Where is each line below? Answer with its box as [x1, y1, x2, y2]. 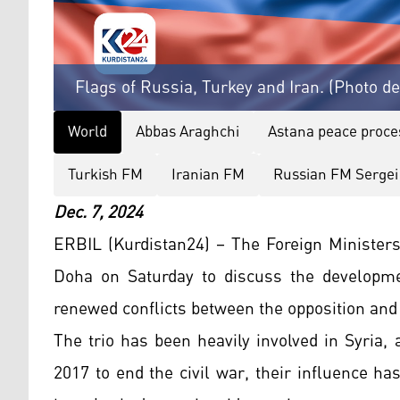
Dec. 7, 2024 [54, 196, 143, 230]
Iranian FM [171, 160, 245, 191]
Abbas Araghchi [136, 117, 239, 148]
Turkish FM [68, 160, 143, 191]
